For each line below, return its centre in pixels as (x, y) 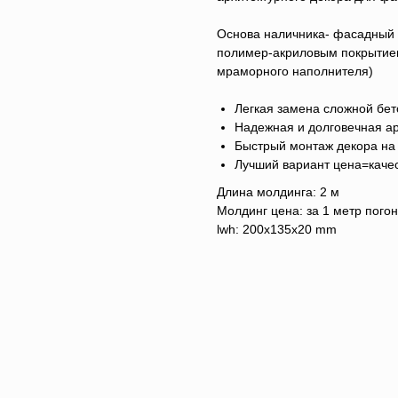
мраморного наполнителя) (295, 72)
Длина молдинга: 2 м (278, 192)
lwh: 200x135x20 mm (277, 230)
